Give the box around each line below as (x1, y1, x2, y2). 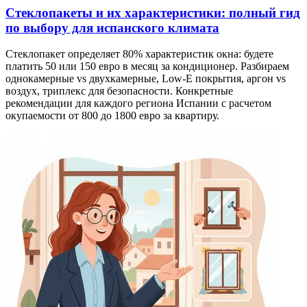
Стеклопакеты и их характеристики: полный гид (5, 5, 300, 20)
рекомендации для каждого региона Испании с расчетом (5, 97, 271, 110)
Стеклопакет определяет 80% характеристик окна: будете (5, 48, 273, 60)
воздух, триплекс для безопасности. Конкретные (5, 85, 233, 97)
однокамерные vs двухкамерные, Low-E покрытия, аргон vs (5, 73, 286, 85)
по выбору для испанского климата (5, 20, 219, 35)
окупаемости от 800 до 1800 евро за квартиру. (5, 110, 219, 122)
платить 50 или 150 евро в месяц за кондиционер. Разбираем (5, 60, 289, 73)
